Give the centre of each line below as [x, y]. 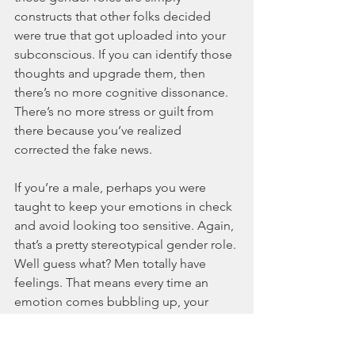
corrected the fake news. [85, 150]
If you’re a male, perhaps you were [112, 188]
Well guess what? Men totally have [112, 264]
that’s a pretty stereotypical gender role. [127, 245]
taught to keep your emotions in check [125, 207]
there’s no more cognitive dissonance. [123, 93]
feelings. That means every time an [113, 283]
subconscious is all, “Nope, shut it [111, 321]
